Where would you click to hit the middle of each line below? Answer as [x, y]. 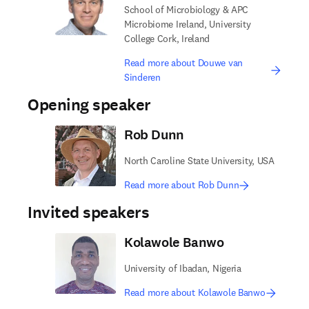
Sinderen [142, 77]
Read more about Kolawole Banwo [195, 292]
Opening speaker [89, 105]
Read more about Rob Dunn [182, 185]
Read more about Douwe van [184, 63]
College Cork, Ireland [167, 39]
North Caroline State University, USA [199, 161]
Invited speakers [89, 212]
